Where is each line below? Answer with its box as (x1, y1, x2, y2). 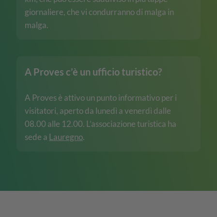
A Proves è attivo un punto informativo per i (25, 93, 177, 103)
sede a (25, 132, 49, 142)
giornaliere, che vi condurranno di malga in (25, 6, 174, 17)
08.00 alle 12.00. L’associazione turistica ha (25, 119, 176, 129)
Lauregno (49, 132, 83, 142)
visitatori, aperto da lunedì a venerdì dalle (25, 106, 171, 116)
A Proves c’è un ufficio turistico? (25, 65, 162, 77)
